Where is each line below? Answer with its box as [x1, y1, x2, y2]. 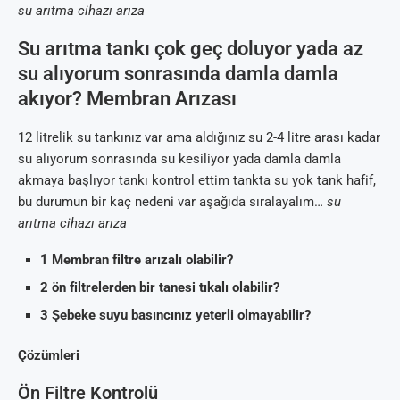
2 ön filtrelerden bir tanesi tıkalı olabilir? [40, 279, 279, 296]
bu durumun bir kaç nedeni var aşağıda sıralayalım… [18, 193, 327, 210]
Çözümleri [18, 346, 79, 363]
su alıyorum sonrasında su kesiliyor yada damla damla [18, 150, 341, 167]
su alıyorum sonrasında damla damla [18, 62, 338, 85]
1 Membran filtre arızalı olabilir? [40, 251, 233, 268]
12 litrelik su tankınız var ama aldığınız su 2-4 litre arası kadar [18, 129, 380, 146]
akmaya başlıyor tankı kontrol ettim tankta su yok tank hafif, [18, 171, 376, 188]
